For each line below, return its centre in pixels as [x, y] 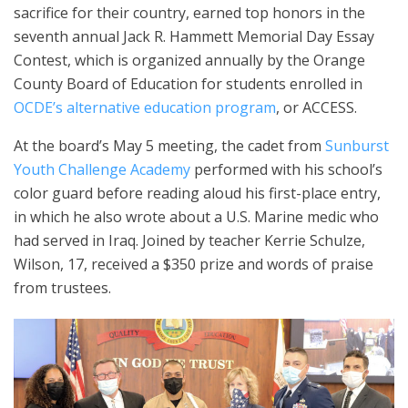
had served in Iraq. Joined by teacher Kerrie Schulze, [189, 240]
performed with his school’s [286, 169]
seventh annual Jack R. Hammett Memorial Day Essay [194, 36]
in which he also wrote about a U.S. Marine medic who [196, 217]
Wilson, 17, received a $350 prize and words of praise [194, 264]
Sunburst [357, 146]
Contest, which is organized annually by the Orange [189, 60]
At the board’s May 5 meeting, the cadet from [169, 146]
